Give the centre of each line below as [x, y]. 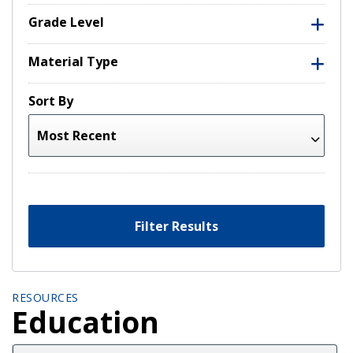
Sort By [51, 100]
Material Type [73, 61]
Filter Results [176, 226]
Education [85, 321]
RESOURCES [45, 297]
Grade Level [66, 22]
